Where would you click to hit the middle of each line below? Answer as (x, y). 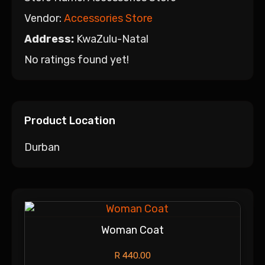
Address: (49, 39)
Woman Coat (132, 230)
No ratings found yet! (77, 59)
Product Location (70, 120)
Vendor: (44, 18)
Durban (42, 147)
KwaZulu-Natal (112, 39)
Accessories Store (108, 18)
